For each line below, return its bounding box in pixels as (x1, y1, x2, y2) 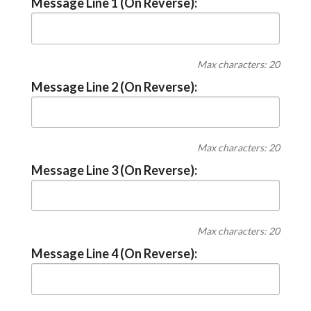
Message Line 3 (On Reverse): (31, 162, 197, 178)
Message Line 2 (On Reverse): (31, 78, 197, 94)
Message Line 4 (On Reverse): (31, 246, 197, 262)
